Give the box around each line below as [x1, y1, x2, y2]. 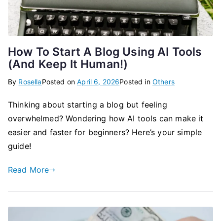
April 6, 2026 [77, 77, 120, 86]
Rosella [18, 77, 42, 86]
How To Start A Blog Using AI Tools [8, 45, 202, 59]
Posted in [119, 77, 152, 86]
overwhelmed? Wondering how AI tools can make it [8, 113, 204, 124]
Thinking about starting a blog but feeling [8, 100, 167, 110]
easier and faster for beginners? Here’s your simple [8, 127, 202, 138]
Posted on [41, 77, 77, 86]
